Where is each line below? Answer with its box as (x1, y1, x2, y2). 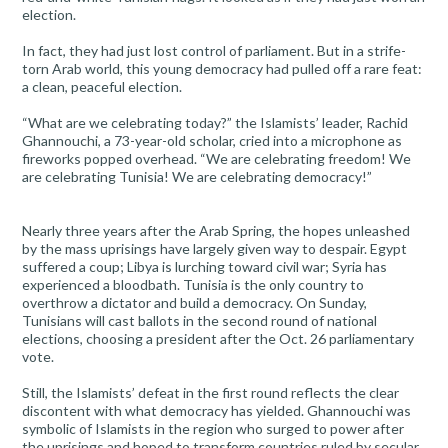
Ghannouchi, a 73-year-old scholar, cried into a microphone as (22, 132, 402, 150)
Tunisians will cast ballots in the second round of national (22, 312, 377, 330)
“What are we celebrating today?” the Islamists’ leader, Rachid (22, 114, 408, 132)
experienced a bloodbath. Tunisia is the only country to (22, 276, 364, 294)
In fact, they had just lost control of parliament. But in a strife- (22, 42, 406, 60)
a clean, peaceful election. (22, 78, 182, 96)
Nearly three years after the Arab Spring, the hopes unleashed (22, 222, 410, 240)
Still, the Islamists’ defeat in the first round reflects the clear (22, 384, 399, 402)
